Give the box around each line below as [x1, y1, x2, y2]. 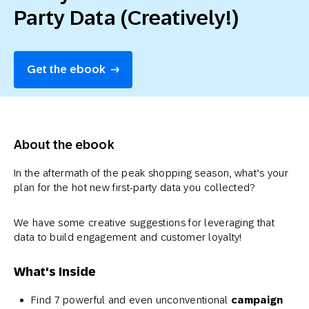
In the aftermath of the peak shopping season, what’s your [14, 167, 289, 179]
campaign [231, 294, 283, 306]
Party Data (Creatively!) [14, 5, 239, 30]
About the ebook [14, 137, 114, 152]
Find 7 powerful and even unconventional [31, 294, 231, 306]
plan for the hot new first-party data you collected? [14, 181, 255, 193]
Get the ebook [27, 62, 106, 76]
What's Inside [14, 264, 97, 279]
